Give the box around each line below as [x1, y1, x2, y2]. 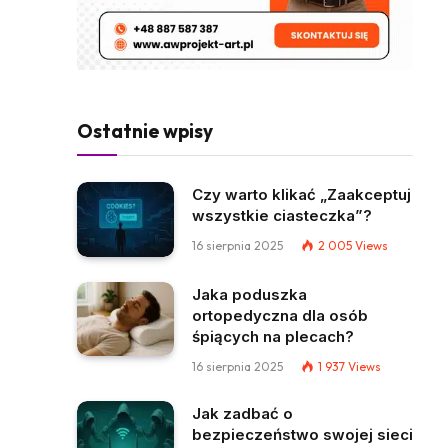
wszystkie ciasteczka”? [192, 206, 372, 225]
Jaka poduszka [192, 284, 307, 304]
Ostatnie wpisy [77, 119, 213, 143]
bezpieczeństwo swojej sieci [192, 424, 413, 444]
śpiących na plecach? [192, 326, 354, 346]
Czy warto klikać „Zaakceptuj [192, 185, 411, 204]
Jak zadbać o [192, 403, 293, 423]
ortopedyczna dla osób [192, 305, 368, 325]
